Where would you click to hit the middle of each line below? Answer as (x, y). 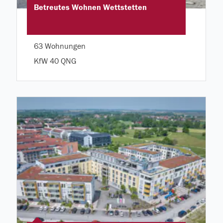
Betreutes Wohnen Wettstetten (90, 7)
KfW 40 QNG (55, 61)
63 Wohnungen (59, 47)
